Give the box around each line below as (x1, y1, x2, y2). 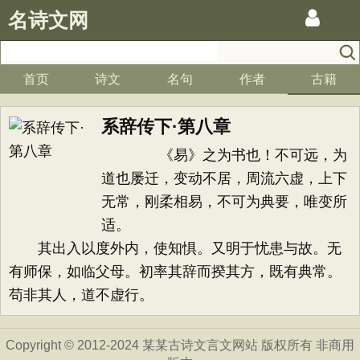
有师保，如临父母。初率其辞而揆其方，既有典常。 (9, 264, 342, 280)
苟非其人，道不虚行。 (9, 287, 153, 303)
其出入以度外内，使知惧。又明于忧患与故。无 (9, 240, 342, 256)
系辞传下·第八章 (101, 117, 231, 137)
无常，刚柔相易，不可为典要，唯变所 (101, 194, 347, 210)
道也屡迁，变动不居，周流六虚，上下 (101, 170, 347, 186)
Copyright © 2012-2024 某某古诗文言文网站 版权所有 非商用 (6, 338, 354, 352)
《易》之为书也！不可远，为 (101, 147, 347, 163)
